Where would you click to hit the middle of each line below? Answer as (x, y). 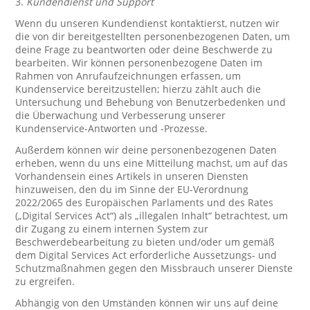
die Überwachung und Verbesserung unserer (121, 115)
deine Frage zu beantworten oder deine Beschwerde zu (144, 49)
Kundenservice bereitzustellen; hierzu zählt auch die (138, 89)
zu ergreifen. (45, 281)
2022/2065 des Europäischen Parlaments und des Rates (145, 202)
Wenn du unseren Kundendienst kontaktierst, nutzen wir (148, 23)
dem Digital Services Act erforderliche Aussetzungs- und (146, 255)
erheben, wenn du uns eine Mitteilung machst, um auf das (152, 163)
